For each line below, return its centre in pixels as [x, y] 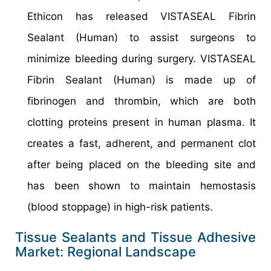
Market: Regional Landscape [106, 252]
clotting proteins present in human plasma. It [142, 122]
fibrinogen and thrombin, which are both [142, 101]
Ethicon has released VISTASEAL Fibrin [142, 17]
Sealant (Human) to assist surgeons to [142, 38]
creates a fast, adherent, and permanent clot [142, 144]
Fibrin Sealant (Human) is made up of [142, 80]
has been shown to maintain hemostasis [142, 186]
